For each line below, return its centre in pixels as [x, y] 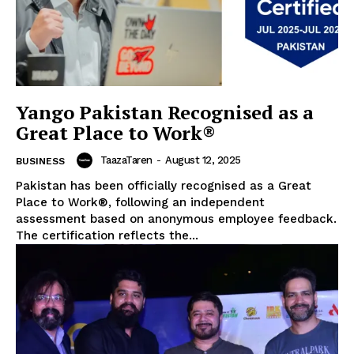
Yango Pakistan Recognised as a [165, 112]
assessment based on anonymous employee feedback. [176, 218]
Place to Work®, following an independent [140, 202]
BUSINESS [40, 161]
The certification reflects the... [107, 235]
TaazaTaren [126, 160]
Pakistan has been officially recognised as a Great [164, 185]
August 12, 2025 [203, 160]
